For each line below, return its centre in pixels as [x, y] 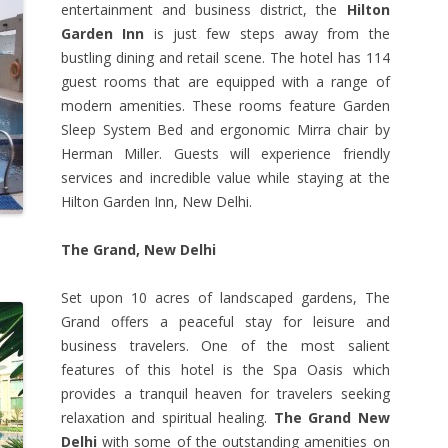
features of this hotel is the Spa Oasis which [225, 369]
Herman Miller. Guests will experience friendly [225, 153]
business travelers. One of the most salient [225, 345]
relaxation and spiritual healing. [167, 417]
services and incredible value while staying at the [225, 177]
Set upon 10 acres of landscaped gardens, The [225, 297]
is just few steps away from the [267, 33]
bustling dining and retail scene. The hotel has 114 [225, 57]
